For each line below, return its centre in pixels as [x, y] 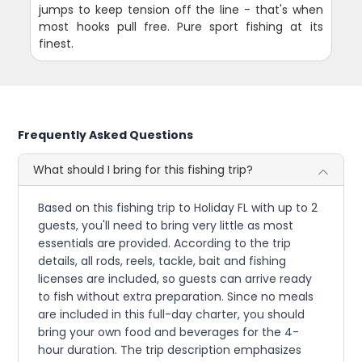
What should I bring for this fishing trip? [143, 169]
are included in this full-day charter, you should [172, 314]
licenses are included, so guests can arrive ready [175, 278]
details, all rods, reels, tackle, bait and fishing [162, 261]
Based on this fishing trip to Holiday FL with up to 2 [178, 207]
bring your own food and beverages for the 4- [169, 332]
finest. [57, 43]
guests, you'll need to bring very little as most [166, 225]
